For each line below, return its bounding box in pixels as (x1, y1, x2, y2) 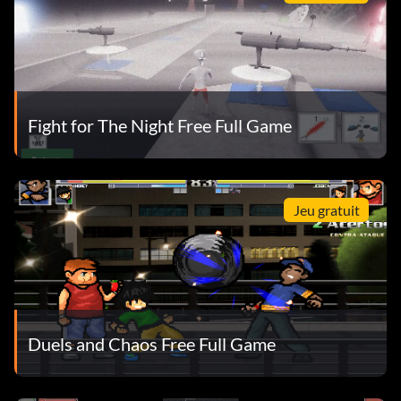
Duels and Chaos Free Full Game (28, 332, 276, 354)
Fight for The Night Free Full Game (28, 114, 292, 136)
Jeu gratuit (293, 200, 360, 218)
